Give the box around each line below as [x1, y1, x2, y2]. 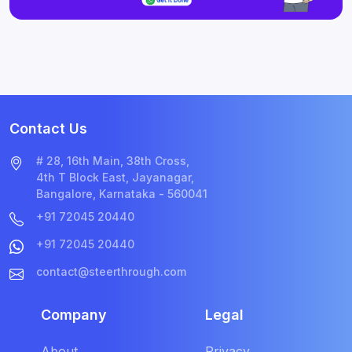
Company [41, 306, 107, 324]
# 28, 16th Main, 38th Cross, [36, 154, 189, 168]
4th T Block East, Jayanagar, [36, 170, 194, 185]
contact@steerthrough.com [36, 265, 186, 279]
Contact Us [9, 120, 87, 137]
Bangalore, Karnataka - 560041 [36, 187, 207, 201]
